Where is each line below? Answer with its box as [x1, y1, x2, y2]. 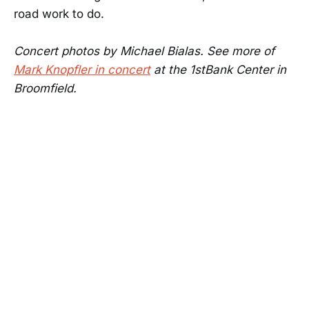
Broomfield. [14, 81, 77, 95]
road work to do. [14, 6, 104, 21]
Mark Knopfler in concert [14, 63, 150, 77]
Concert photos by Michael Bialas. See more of [14, 44, 275, 58]
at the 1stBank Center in [150, 63, 286, 77]
